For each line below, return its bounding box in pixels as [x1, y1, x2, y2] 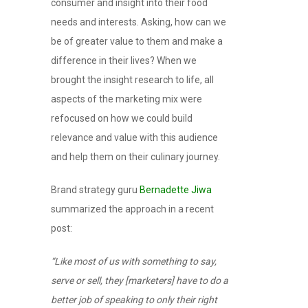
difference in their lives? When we [51, 54, 197, 66]
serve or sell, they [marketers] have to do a [51, 274, 228, 286]
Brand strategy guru [51, 184, 140, 195]
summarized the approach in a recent [51, 203, 214, 214]
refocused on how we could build [51, 112, 192, 124]
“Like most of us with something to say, [51, 255, 217, 267]
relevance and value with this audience [51, 131, 218, 143]
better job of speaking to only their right [51, 294, 217, 305]
